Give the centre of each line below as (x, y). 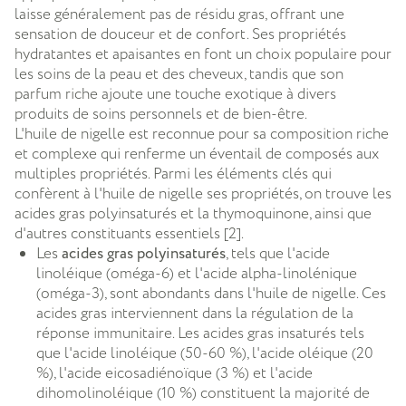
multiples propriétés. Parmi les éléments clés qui (173, 174)
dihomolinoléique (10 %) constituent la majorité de (203, 393)
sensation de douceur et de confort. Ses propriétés (180, 34)
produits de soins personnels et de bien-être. (161, 114)
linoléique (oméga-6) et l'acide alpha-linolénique (197, 273)
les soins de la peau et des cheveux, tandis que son (179, 74)
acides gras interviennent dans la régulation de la (195, 313)
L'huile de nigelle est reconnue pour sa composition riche (202, 134)
